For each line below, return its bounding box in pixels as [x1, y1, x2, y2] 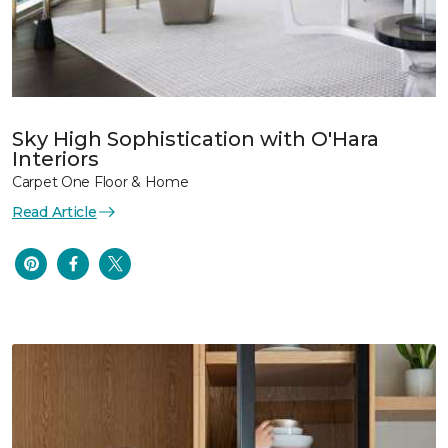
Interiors [12, 146, 99, 171]
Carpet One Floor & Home [12, 172, 189, 191]
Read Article [12, 202, 97, 221]
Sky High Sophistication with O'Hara [12, 126, 379, 151]
